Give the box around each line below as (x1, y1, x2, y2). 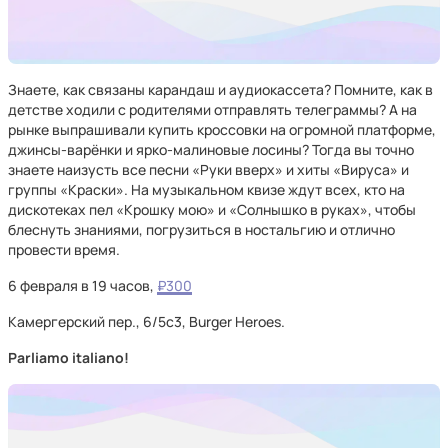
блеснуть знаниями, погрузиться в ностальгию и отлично (8, 220, 395, 239)
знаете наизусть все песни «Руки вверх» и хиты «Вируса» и (8, 160, 409, 179)
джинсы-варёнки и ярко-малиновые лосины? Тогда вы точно (8, 140, 414, 159)
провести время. (8, 240, 120, 259)
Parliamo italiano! (8, 348, 129, 367)
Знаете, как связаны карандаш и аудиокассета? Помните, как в (8, 80, 433, 99)
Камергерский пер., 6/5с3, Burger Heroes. (8, 312, 285, 331)
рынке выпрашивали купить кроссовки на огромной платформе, (8, 120, 436, 139)
